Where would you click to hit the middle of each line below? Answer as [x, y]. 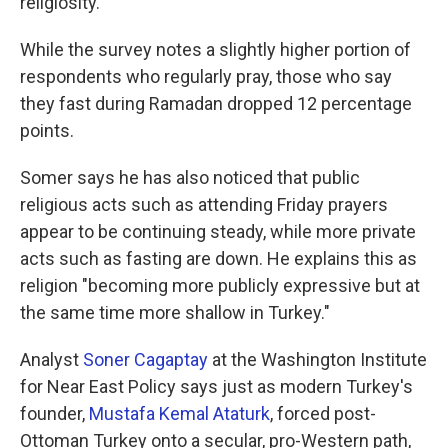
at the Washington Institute [317, 359]
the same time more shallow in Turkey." [175, 312]
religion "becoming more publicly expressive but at [220, 285]
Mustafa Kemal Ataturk [179, 413]
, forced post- [323, 413]
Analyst [51, 359]
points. [47, 130]
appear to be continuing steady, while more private [218, 231]
